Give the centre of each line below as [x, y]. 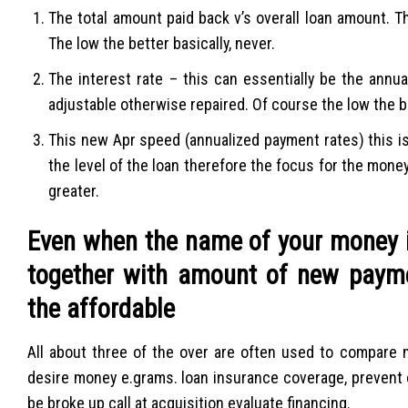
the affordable [101, 309]
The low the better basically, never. [162, 44]
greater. [74, 190]
